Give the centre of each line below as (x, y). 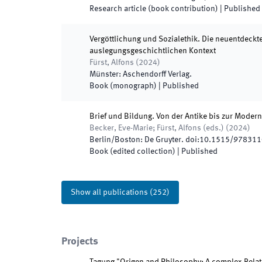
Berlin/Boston (115, 140)
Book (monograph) (123, 86)
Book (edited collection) (132, 151)
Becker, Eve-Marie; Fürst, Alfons (145, 128)
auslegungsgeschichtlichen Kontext (153, 51)
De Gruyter (163, 140)
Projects (80, 242)
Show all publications (109, 192)
